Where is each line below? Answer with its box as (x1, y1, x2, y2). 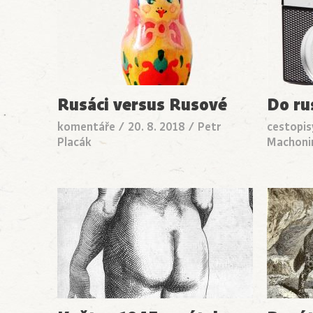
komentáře (57, 119, 115, 135)
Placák (57, 134, 92, 150)
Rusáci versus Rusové (57, 92, 227, 117)
